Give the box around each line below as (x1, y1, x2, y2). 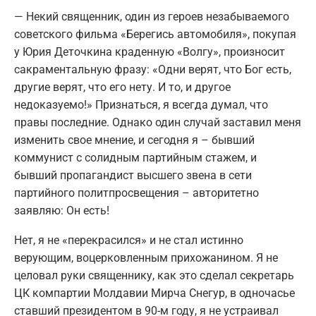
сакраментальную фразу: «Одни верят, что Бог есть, (14, 63, 291, 77)
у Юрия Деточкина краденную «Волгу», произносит (14, 45, 285, 59)
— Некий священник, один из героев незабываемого (14, 10, 289, 24)
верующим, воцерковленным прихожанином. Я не (14, 251, 278, 265)
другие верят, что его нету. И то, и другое (14, 80, 231, 95)
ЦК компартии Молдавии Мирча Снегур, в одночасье (14, 286, 295, 300)
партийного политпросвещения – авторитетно (14, 186, 259, 200)
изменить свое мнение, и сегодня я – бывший (14, 133, 255, 147)
